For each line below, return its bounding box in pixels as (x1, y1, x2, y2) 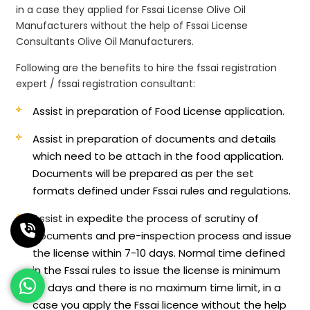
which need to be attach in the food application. (33, 148, 284, 163)
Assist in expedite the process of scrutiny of (33, 210, 259, 226)
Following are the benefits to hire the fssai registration (16, 60, 277, 75)
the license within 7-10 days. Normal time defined (33, 245, 286, 260)
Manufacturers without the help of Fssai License (16, 18, 248, 33)
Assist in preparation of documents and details (33, 131, 277, 146)
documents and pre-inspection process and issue (33, 228, 292, 243)
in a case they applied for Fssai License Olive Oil (16, 2, 246, 17)
